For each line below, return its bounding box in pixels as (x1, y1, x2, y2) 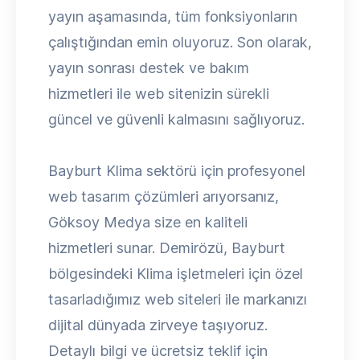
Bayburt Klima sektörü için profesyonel (48, 162, 305, 179)
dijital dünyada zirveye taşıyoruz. (48, 317, 268, 333)
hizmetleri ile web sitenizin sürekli (48, 85, 269, 102)
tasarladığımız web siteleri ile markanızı (48, 291, 307, 308)
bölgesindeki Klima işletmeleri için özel (48, 265, 303, 282)
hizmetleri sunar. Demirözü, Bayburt (48, 239, 285, 256)
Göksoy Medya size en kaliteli (48, 214, 247, 231)
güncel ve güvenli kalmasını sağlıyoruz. (48, 111, 305, 128)
